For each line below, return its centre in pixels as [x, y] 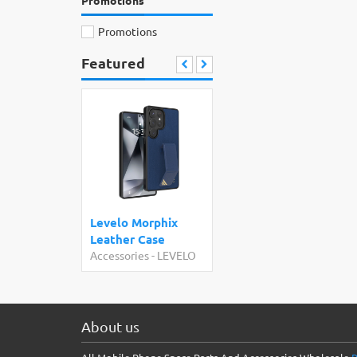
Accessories [120, 255]
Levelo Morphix [134, 222]
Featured [113, 63]
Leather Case [127, 239]
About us [110, 326]
